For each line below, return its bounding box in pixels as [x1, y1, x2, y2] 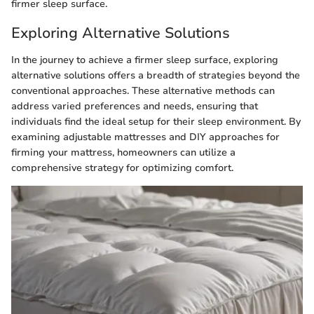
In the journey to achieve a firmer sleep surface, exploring [11, 53, 278, 67]
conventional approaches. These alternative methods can [11, 83, 275, 97]
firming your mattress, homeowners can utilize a [11, 145, 235, 159]
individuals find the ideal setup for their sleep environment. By [11, 114, 301, 128]
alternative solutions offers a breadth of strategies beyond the [11, 68, 300, 82]
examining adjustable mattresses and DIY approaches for [11, 130, 280, 144]
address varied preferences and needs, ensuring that [11, 99, 258, 113]
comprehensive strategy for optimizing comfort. [11, 161, 233, 175]
